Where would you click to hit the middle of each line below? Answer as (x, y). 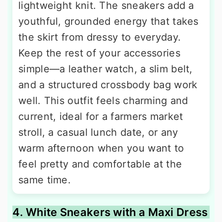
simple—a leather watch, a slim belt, (106, 69)
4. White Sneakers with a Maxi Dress (110, 212)
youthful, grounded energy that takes (109, 22)
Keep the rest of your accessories (99, 53)
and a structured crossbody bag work (108, 85)
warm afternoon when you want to (101, 148)
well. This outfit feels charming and (103, 101)
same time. (45, 180)
